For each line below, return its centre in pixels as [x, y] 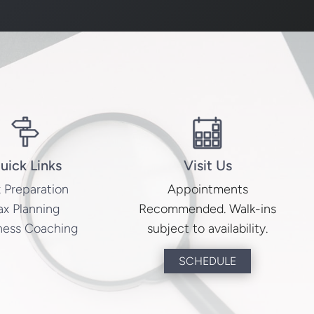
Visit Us [207, 165]
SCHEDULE [208, 261]
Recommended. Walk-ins [208, 209]
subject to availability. [208, 228]
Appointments [207, 189]
